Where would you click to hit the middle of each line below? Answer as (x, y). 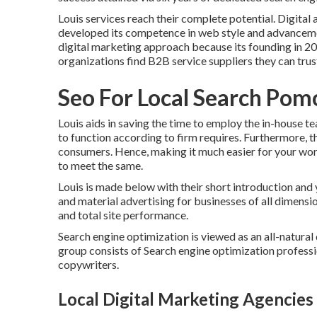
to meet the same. (100, 165)
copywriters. (88, 264)
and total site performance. (123, 215)
